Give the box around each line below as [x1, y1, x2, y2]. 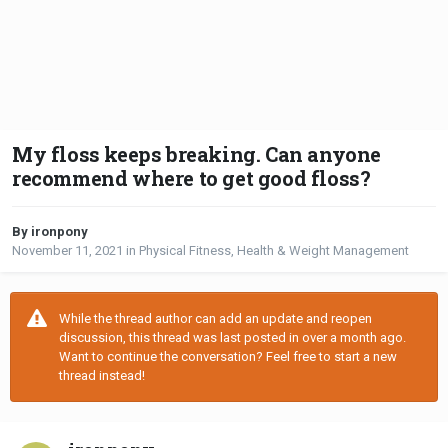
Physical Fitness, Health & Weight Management [139, 243, 409, 259]
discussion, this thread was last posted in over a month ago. [59, 330, 406, 346]
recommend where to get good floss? [12, 165, 371, 192]
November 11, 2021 [12, 243, 123, 259]
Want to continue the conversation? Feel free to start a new [59, 349, 397, 365]
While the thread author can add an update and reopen [59, 311, 372, 327]
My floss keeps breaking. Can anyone [12, 141, 382, 168]
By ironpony [12, 224, 88, 240]
